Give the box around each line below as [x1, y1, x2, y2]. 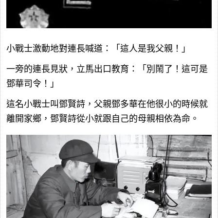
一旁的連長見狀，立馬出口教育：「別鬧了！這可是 [6, 64, 208, 74]
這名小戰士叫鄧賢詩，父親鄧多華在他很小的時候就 [6, 99, 208, 109]
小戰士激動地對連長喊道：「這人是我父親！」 [6, 44, 190, 54]
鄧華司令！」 [6, 79, 59, 89]
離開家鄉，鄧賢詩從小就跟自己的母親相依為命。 [6, 114, 199, 124]
